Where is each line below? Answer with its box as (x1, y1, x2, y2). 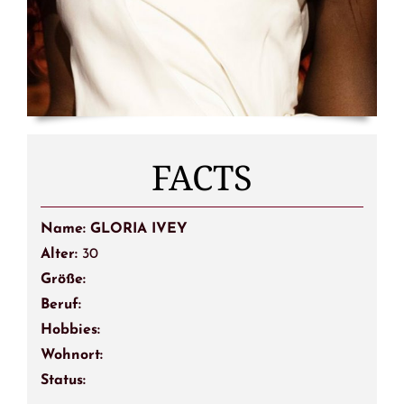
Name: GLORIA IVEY (40, 221, 188, 236)
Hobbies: (40, 322, 100, 337)
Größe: (40, 271, 86, 287)
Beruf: (40, 297, 81, 312)
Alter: (40, 246, 82, 262)
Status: (40, 372, 86, 388)
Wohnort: (40, 347, 103, 363)
